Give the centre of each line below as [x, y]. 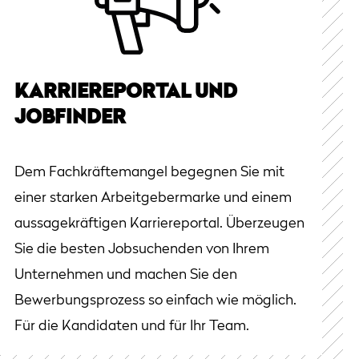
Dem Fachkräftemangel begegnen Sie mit [149, 172]
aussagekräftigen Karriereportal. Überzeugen [159, 223]
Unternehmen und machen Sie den [126, 274]
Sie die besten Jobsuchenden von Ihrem [142, 249]
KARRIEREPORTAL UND [126, 93]
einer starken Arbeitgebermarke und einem [153, 198]
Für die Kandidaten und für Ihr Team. [132, 326]
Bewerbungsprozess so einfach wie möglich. [155, 300]
